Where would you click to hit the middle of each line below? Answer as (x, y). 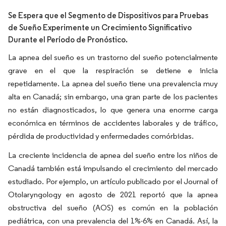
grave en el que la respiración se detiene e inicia (113, 70)
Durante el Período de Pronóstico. (68, 40)
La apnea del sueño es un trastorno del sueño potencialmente (113, 57)
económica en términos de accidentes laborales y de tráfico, (113, 123)
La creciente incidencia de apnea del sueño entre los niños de (113, 155)
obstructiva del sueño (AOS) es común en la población (113, 208)
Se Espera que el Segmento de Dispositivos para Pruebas (108, 15)
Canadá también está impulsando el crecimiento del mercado (113, 168)
